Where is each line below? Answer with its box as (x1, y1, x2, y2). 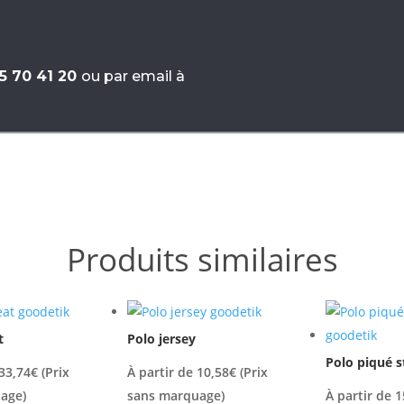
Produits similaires (66, 238, 338, 281)
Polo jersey (126, 330, 196, 348)
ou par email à (81, 68, 185, 86)
